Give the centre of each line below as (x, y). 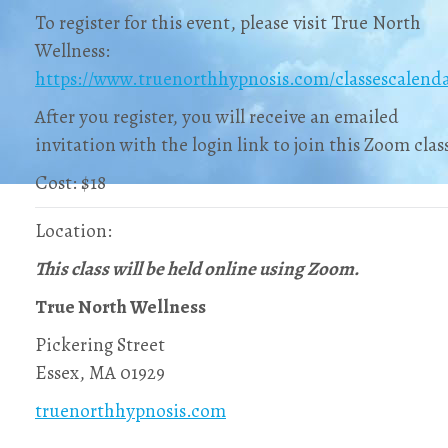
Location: (73, 230)
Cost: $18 (70, 182)
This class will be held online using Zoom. (197, 268)
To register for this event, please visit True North (228, 22)
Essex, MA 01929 (100, 372)
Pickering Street (100, 344)
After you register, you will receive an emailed (217, 116)
